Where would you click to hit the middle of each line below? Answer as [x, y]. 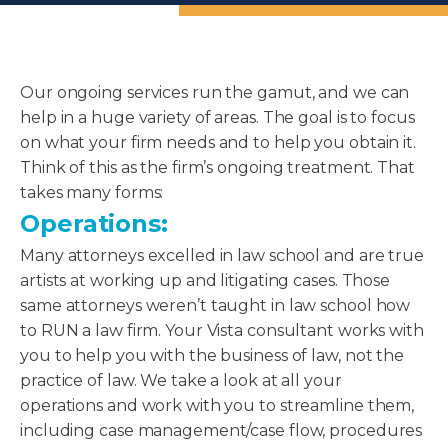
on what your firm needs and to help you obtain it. [218, 142]
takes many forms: [92, 192]
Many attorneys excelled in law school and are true [222, 255]
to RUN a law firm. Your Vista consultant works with [222, 330]
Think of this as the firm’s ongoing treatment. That [217, 167]
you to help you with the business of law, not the [212, 355]
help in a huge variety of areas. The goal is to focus [217, 117]
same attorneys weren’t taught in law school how [215, 305]
